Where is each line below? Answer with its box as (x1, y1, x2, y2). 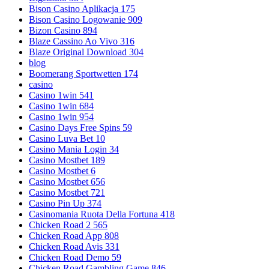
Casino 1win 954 (29, 111, 94, 122)
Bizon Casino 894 (29, 25, 97, 35)
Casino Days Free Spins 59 (29, 122, 132, 133)
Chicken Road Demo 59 (29, 252, 121, 262)
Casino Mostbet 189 (29, 154, 105, 165)
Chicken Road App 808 (29, 230, 119, 241)
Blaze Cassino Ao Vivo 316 (29, 35, 134, 46)
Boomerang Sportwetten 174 (29, 68, 138, 79)
